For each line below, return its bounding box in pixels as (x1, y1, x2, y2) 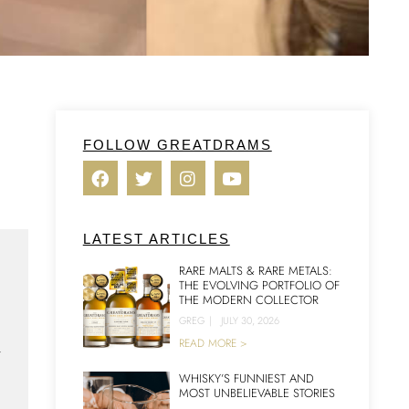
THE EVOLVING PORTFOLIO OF (178, 277, 340, 294)
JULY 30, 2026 (220, 313, 279, 328)
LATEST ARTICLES (82, 231, 230, 246)
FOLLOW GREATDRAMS (82, 137, 272, 152)
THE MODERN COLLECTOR (178, 291, 319, 309)
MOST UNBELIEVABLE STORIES (178, 384, 335, 402)
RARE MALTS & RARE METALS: (178, 262, 332, 279)
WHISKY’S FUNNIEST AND (178, 370, 314, 387)
